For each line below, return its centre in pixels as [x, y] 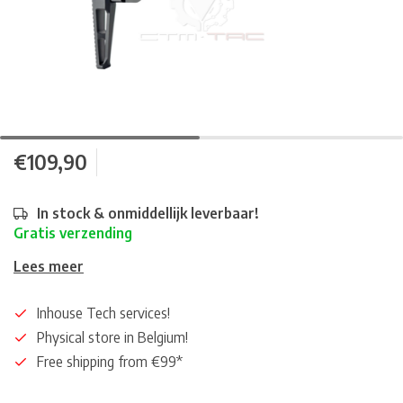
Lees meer [49, 266]
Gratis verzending [73, 233]
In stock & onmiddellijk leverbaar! [148, 213]
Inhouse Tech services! [103, 313]
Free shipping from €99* [110, 362]
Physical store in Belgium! [112, 337]
